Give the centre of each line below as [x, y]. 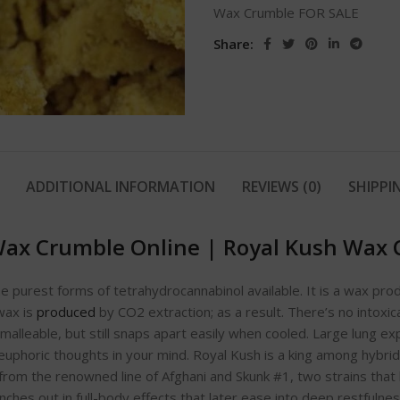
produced [66, 312]
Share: [233, 44]
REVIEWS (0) [281, 187]
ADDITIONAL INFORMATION [120, 187]
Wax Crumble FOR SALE [286, 13]
